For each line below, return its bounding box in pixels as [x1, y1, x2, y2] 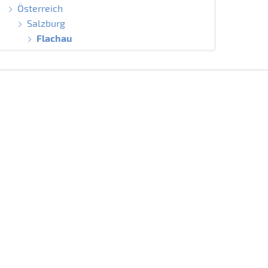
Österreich [17, 2, 63, 14]
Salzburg [26, 17, 65, 29]
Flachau [36, 32, 72, 44]
